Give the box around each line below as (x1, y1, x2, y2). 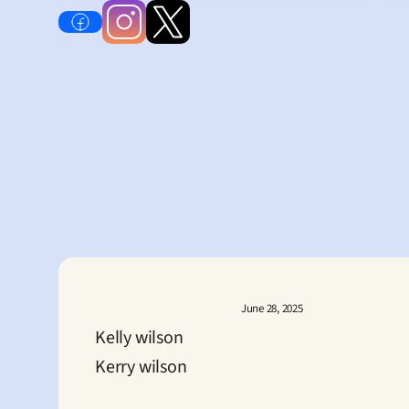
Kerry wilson (95, 354, 187, 380)
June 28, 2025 (241, 300, 303, 317)
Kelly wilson (95, 325, 184, 351)
